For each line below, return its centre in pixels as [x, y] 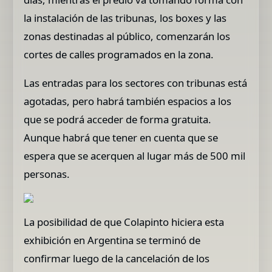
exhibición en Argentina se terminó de [112, 240]
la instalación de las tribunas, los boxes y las [125, 18]
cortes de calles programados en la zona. [119, 54]
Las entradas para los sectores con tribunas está [136, 83]
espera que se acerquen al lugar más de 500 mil [135, 155]
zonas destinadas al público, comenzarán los [127, 36]
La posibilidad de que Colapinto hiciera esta [124, 222]
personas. [47, 174]
